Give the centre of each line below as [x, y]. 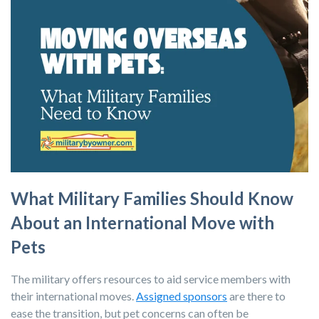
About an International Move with [142, 222]
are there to [256, 296]
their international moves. [73, 296]
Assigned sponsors [182, 296]
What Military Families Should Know [152, 198]
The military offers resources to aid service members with [151, 278]
